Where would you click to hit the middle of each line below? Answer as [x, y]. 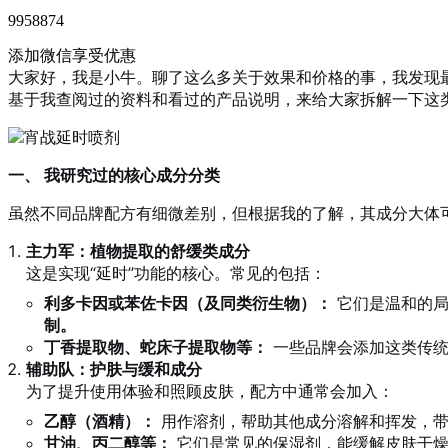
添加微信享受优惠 [72, 56]
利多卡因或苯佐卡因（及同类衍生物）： [188, 303]
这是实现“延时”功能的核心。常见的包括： [176, 273]
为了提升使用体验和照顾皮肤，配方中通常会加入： [210, 391]
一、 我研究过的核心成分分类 [114, 175]
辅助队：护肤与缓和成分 [114, 369]
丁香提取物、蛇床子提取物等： [156, 347]
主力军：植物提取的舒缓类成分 [138, 251]
